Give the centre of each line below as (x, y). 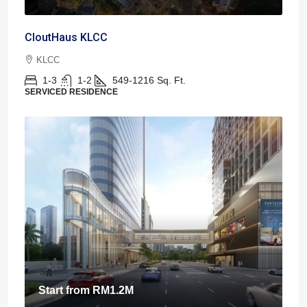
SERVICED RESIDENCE (71, 92)
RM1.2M (113, 291)
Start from (65, 291)
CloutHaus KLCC (66, 38)
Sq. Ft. (171, 81)
